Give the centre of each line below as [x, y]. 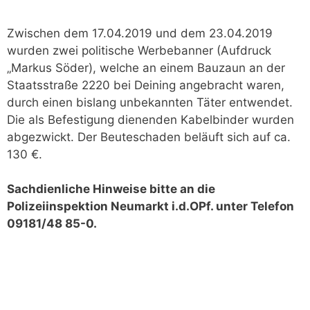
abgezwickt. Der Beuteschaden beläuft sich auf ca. [149, 137]
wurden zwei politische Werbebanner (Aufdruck [139, 50]
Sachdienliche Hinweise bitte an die [111, 189]
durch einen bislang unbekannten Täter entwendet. [150, 102]
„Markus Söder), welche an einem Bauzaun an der [146, 67]
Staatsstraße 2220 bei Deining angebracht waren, [146, 85]
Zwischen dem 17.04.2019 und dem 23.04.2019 [140, 33]
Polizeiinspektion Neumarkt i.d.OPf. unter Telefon [151, 206]
